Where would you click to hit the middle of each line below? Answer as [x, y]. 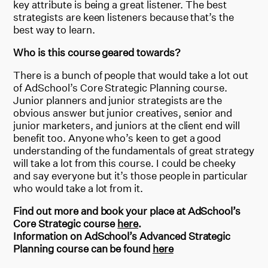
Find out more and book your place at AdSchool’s [127, 211]
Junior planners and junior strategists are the [118, 100]
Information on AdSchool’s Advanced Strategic [122, 236]
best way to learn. [54, 29]
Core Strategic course [66, 223]
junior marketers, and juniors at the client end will [127, 125]
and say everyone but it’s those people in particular [130, 175]
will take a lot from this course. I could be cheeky [124, 163]
